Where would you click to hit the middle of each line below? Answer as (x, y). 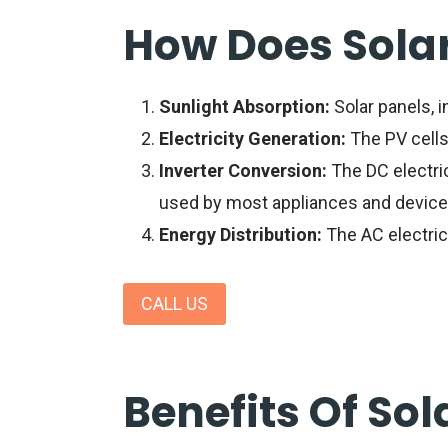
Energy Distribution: (240, 234)
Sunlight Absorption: (244, 106)
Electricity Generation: (252, 138)
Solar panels (382, 106)
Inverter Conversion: (242, 170)
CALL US (174, 304)
